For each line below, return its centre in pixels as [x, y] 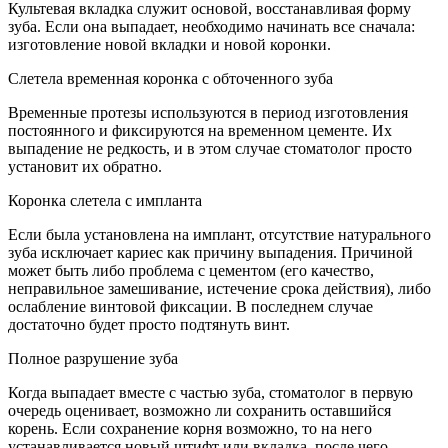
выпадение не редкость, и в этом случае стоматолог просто [210, 148]
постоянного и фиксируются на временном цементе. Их [200, 130]
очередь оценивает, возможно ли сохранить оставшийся [199, 410]
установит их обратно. [85, 166]
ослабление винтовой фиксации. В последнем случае [190, 306]
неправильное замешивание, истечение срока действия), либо [219, 288]
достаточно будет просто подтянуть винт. [149, 324]
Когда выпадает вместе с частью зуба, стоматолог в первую [210, 392]
